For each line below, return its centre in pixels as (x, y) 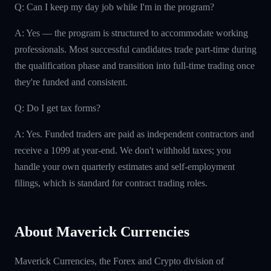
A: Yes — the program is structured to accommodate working (131, 33)
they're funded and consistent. (71, 82)
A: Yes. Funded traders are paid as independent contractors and (134, 134)
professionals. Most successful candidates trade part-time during (135, 49)
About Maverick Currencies (102, 231)
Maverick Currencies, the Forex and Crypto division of (119, 261)
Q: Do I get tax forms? (57, 108)
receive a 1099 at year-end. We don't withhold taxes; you (123, 150)
